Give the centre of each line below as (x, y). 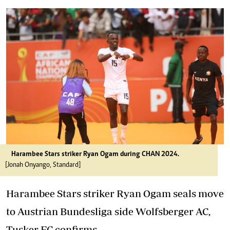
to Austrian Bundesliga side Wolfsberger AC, (108, 211)
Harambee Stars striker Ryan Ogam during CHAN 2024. (95, 155)
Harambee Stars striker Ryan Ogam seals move (115, 193)
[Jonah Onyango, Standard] (43, 165)
